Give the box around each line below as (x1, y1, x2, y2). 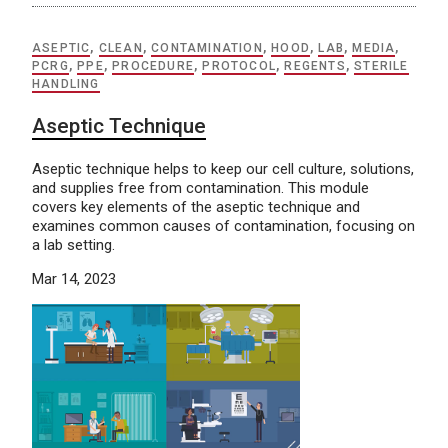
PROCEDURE (112, 58, 195, 73)
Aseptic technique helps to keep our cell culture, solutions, (32, 159, 414, 178)
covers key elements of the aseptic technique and (32, 197, 360, 216)
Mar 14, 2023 (32, 269, 116, 288)
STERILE (354, 58, 409, 73)
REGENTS (284, 58, 346, 73)
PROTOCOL (202, 58, 277, 73)
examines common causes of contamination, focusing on (32, 216, 415, 235)
